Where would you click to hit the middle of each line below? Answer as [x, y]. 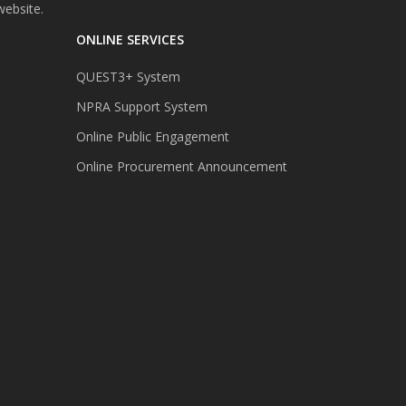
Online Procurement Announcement [181, 166]
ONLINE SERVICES [130, 39]
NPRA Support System [141, 106]
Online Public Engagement [152, 136]
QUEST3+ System [128, 76]
